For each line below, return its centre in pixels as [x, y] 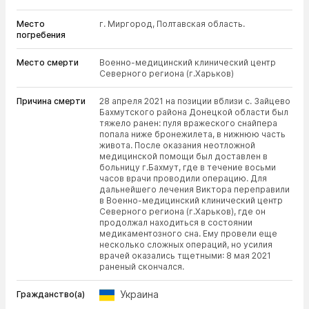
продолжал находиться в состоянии [176, 222]
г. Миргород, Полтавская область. [172, 24]
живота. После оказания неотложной [177, 145]
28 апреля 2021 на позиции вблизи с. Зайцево [195, 101]
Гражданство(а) [51, 294]
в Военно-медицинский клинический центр [191, 200]
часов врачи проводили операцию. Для [183, 178]
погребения [41, 35]
